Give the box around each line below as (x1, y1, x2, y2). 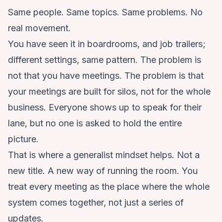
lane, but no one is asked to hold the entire (8, 118, 182, 129)
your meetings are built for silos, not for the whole (8, 86, 211, 97)
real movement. (8, 23, 71, 34)
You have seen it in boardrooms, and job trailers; (8, 39, 206, 50)
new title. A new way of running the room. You (8, 166, 198, 176)
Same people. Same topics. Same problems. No (8, 7, 203, 18)
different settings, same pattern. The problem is (8, 55, 201, 65)
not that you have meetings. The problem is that (8, 70, 204, 81)
